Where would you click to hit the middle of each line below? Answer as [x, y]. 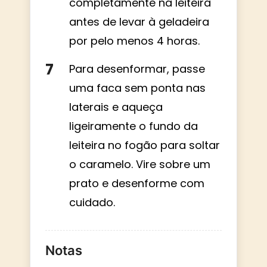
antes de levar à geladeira [139, 21]
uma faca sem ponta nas [137, 88]
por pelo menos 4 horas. [134, 41]
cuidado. [92, 202]
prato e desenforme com [137, 183]
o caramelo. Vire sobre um [140, 164]
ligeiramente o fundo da [133, 126]
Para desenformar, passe [137, 69]
